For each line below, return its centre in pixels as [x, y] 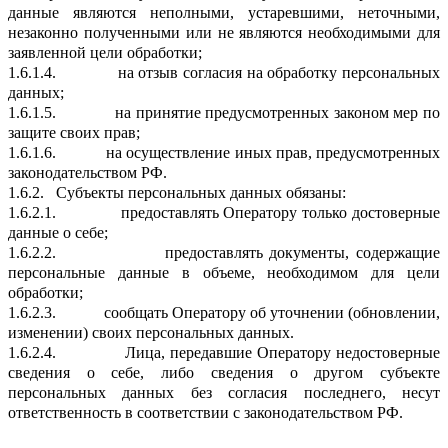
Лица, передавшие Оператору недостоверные [282, 352]
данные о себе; [58, 232]
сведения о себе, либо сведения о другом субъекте [224, 372]
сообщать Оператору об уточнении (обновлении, [272, 312]
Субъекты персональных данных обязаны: [201, 192]
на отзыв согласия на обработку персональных [279, 72]
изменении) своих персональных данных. [151, 332]
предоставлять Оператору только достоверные [280, 212]
